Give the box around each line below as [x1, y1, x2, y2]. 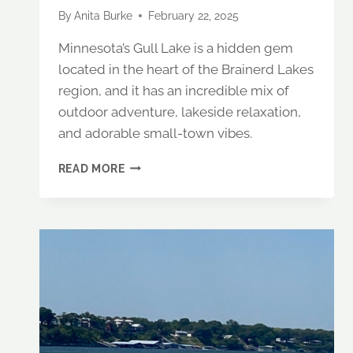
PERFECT [124, 174, 176, 188]
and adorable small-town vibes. [58, 124, 252, 141]
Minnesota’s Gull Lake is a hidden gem [58, 39, 293, 56]
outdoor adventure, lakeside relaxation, [58, 103, 301, 120]
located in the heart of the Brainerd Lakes [58, 61, 314, 77]
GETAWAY [124, 191, 179, 204]
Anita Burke [73, 9, 132, 22]
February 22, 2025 [147, 9, 239, 22]
